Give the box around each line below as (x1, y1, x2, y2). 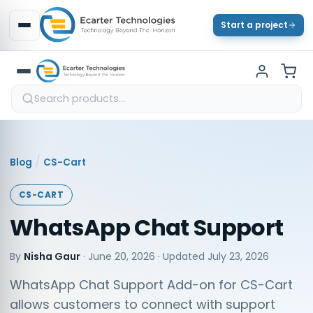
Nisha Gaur (24, 249, 80, 263)
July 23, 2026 (208, 249, 269, 263)
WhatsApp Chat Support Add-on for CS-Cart (10, 276, 293, 293)
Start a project (221, 19, 288, 31)
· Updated (155, 249, 208, 263)
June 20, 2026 (88, 249, 155, 263)
